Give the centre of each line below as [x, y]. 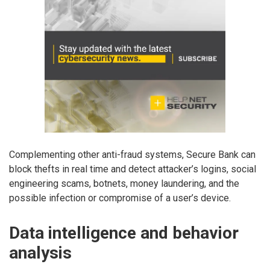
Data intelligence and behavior [124, 233]
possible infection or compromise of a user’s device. [120, 198]
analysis [40, 253]
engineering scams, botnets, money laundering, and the [124, 183]
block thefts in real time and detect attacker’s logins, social [133, 169]
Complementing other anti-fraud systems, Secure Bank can [132, 154]
